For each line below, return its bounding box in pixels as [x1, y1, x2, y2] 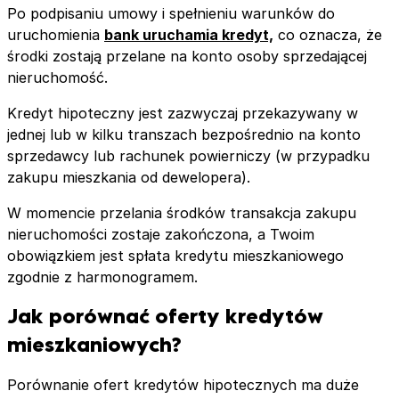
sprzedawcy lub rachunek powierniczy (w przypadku [7, 146, 370, 165]
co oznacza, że [273, 25, 382, 44]
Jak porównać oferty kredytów [7, 304, 323, 329]
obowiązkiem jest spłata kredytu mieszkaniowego [7, 246, 344, 265]
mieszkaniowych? [7, 332, 182, 357]
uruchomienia [7, 25, 104, 44]
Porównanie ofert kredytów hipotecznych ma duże [7, 375, 359, 394]
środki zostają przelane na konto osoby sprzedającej [7, 46, 367, 65]
